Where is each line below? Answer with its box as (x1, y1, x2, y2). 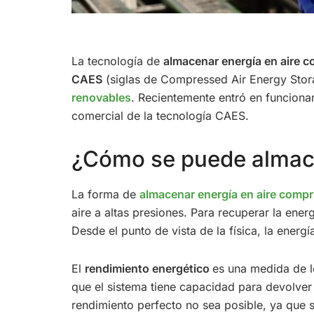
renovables (71, 90, 131, 104)
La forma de (71, 186, 139, 201)
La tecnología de (71, 54, 163, 68)
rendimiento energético (85, 261, 212, 275)
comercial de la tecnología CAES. (71, 109, 249, 123)
